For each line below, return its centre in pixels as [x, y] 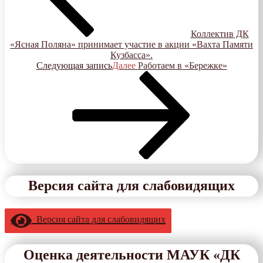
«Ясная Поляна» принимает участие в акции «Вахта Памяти [131, 44]
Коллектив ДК [220, 33]
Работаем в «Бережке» [182, 65]
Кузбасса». [131, 55]
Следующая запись [74, 65]
